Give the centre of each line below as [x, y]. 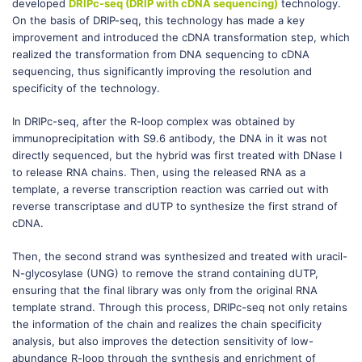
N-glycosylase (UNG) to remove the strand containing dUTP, [165, 273]
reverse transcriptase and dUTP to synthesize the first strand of [175, 206]
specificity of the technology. [86, 88]
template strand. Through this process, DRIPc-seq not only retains [180, 307]
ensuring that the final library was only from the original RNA [165, 290]
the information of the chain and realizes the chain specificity [167, 324]
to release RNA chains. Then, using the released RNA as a [159, 172]
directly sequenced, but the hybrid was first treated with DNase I [177, 155]
